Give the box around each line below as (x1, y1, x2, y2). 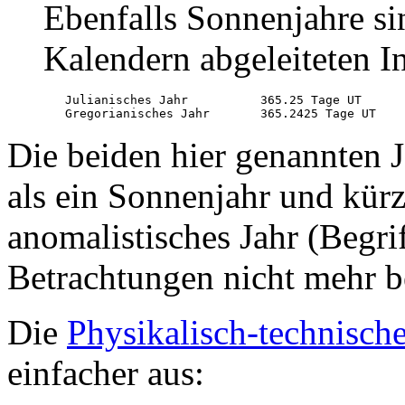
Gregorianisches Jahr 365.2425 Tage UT (43, 106, 376, 120)
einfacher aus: (7, 353, 204, 392)
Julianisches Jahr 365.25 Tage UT (43, 92, 362, 107)
